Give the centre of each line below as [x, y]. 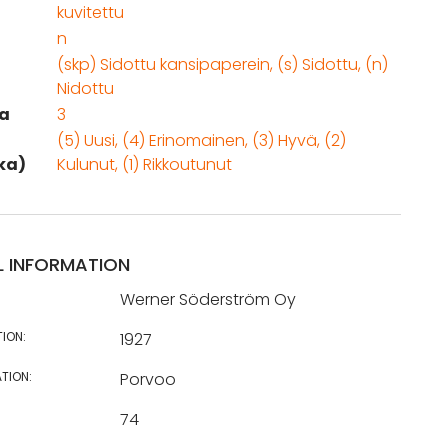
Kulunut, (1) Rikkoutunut [144, 164]
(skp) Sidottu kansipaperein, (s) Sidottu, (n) [222, 64]
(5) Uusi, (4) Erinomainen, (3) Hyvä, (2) [201, 140]
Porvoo [147, 379]
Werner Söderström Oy [207, 299]
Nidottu [85, 88]
